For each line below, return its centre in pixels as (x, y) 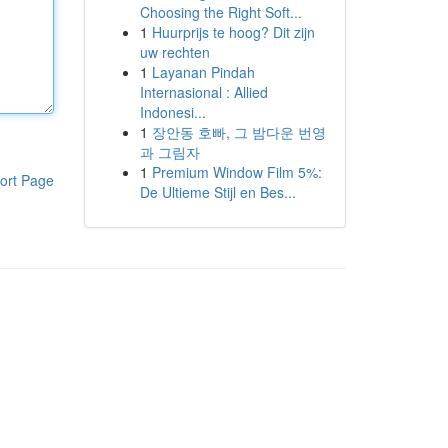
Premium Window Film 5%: (236, 172)
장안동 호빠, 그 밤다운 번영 (238, 132)
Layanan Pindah (203, 72)
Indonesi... (172, 112)
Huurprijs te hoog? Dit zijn (233, 32)
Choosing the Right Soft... (220, 12)
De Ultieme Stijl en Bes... (217, 192)
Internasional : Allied (203, 92)
